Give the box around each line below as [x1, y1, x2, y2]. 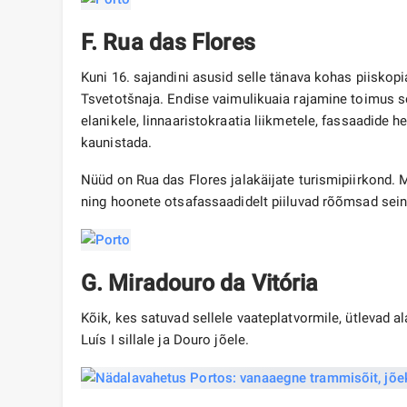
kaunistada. [81, 134, 160, 152]
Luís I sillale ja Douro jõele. [81, 332, 250, 349]
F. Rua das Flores [81, 29, 255, 56]
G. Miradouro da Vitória [81, 270, 319, 297]
